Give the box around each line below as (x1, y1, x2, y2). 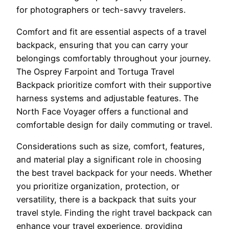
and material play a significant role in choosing (16, 154, 201, 165)
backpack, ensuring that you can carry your (16, 39, 188, 50)
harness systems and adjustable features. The (16, 93, 198, 103)
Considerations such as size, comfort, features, (16, 141, 205, 151)
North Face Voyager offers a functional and (16, 106, 188, 117)
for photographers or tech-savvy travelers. (16, 5, 186, 15)
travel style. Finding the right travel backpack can (16, 207, 212, 218)
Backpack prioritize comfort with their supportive (16, 79, 211, 90)
